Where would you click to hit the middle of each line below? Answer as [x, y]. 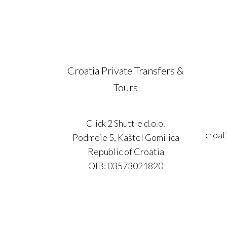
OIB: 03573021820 [126, 166]
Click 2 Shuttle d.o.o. [126, 123]
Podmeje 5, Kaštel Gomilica [126, 137]
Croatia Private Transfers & [126, 70]
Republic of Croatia [126, 152]
